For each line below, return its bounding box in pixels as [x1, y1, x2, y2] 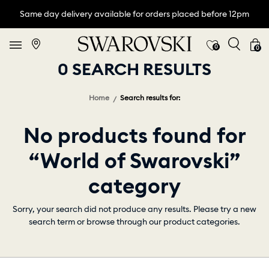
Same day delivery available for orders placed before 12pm [20, 8, 249, 19]
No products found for [23, 122, 246, 149]
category [88, 172, 181, 199]
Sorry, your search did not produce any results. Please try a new [13, 204, 256, 215]
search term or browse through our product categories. [29, 216, 240, 228]
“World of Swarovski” [29, 147, 240, 174]
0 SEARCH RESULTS [58, 58, 211, 80]
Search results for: [120, 93, 181, 103]
